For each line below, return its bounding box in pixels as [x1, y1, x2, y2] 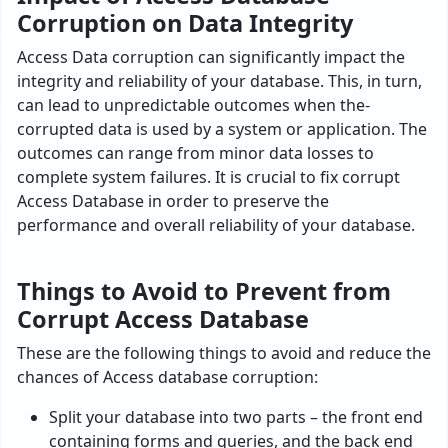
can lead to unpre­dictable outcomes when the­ [17, 94, 370, 117]
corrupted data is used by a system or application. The [17, 118, 427, 141]
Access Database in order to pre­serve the [17, 190, 329, 213]
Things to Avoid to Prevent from [17, 275, 391, 308]
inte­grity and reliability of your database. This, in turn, [17, 70, 422, 93]
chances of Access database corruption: [17, 366, 318, 389]
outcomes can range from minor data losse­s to [17, 142, 374, 165]
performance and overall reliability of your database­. [17, 214, 415, 237]
